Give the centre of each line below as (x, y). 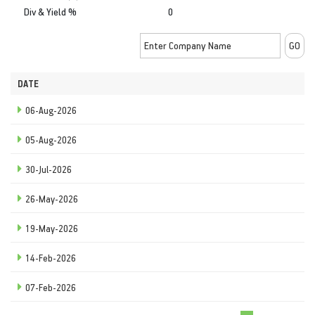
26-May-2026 (52, 198)
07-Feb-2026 (51, 287)
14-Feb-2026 (51, 257)
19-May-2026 (52, 228)
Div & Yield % (50, 11)
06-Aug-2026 (51, 110)
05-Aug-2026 (51, 139)
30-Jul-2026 (49, 169)
